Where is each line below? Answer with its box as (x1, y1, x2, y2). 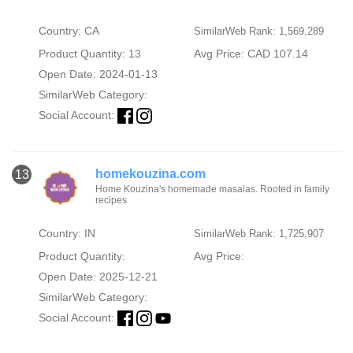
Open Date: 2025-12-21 (38, 269, 158, 283)
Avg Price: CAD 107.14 (193, 46, 308, 60)
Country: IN (38, 226, 95, 240)
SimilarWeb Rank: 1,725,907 (193, 227, 324, 240)
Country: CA (38, 24, 99, 37)
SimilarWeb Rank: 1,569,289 (193, 24, 324, 37)
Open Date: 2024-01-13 (38, 67, 158, 80)
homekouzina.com (95, 166, 206, 180)
